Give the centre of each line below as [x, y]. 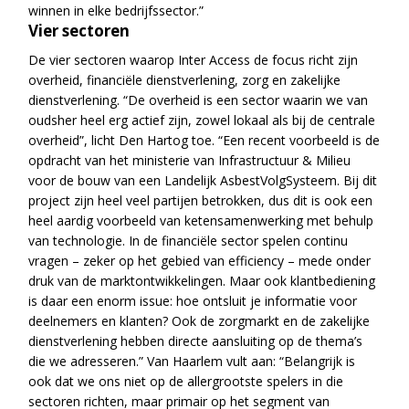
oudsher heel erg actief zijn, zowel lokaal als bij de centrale [202, 120]
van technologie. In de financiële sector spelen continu [189, 240]
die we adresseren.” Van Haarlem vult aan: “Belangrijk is [192, 361]
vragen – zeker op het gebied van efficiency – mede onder [200, 260]
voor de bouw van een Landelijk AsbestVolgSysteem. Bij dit [203, 180]
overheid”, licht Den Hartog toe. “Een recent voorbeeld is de [204, 140]
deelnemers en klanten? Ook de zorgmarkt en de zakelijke [199, 320]
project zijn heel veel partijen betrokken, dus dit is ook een [201, 200]
